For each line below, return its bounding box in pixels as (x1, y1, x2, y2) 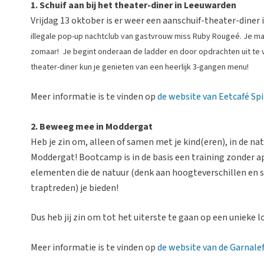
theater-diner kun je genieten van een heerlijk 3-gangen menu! (31, 61, 249, 74)
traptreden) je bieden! (31, 181, 118, 194)
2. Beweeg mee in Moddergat (31, 120, 153, 133)
